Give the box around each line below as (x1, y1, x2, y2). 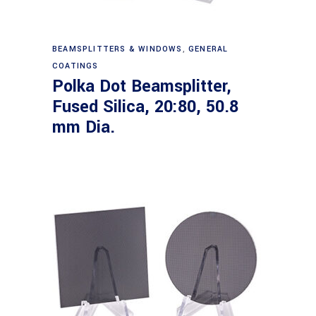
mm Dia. (52, 116, 115, 139)
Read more (133, 35, 186, 50)
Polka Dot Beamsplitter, (52, 75, 231, 98)
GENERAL (188, 44, 229, 54)
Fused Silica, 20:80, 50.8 (52, 95, 238, 119)
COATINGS (52, 61, 99, 71)
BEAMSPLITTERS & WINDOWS (52, 44, 183, 54)
